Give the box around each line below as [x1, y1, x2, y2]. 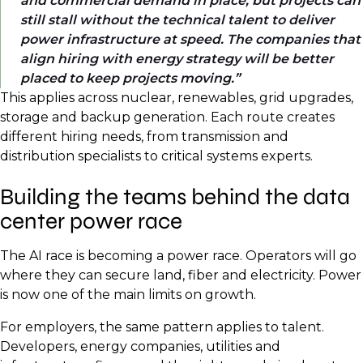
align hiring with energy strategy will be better [20, 50, 334, 66]
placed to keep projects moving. [20, 70, 234, 86]
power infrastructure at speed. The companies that [20, 31, 361, 47]
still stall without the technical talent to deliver [20, 11, 335, 28]
